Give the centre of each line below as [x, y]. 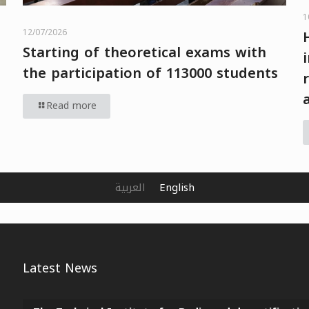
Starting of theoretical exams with [144, 53]
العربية [130, 188]
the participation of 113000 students [150, 73]
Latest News [60, 268]
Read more [71, 106]
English [177, 188]
